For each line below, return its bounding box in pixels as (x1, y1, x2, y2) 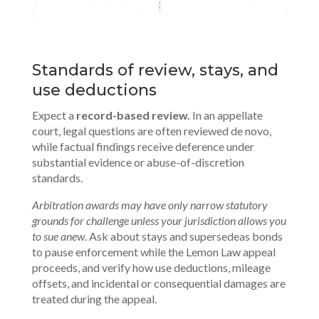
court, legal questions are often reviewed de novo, (31, 124, 271, 138)
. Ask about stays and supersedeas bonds (84, 229, 283, 244)
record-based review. (75, 108, 190, 122)
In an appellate (189, 108, 263, 122)
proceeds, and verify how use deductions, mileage (31, 261, 271, 275)
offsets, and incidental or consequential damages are (31, 276, 286, 291)
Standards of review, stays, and (31, 61, 278, 80)
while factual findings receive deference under (31, 140, 254, 154)
